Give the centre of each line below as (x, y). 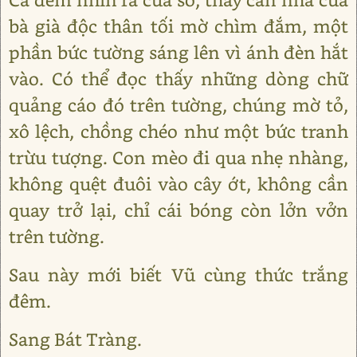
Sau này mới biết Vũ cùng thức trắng (178, 275)
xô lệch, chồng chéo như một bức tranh (178, 131)
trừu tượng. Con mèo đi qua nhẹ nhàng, (178, 158)
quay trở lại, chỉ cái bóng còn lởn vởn (178, 210)
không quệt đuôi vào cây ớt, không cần (178, 184)
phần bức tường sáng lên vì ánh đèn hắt (178, 53)
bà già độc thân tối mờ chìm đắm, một (178, 26)
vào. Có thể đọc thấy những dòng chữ (178, 79)
